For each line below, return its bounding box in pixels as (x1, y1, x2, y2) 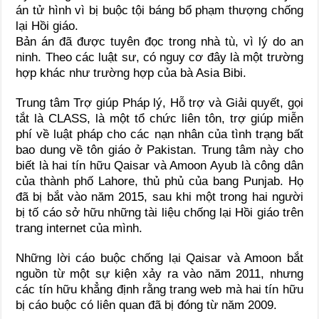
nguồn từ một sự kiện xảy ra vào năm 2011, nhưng (16, 267, 303, 281)
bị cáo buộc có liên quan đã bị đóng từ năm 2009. (16, 298, 278, 313)
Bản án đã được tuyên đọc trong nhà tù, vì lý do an (16, 35, 303, 49)
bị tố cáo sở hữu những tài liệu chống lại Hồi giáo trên (16, 206, 303, 220)
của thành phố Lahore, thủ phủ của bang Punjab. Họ (16, 174, 303, 189)
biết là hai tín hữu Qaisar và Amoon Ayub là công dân (16, 159, 303, 173)
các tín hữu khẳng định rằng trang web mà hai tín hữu (16, 283, 303, 297)
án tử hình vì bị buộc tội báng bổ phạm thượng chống (16, 4, 303, 18)
